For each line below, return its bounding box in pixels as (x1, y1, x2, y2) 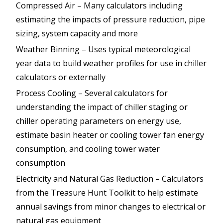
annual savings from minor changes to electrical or (16, 201, 206, 213)
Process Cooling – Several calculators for (16, 88, 168, 99)
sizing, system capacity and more (16, 28, 138, 39)
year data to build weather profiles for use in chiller (16, 58, 207, 69)
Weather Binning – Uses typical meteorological (16, 44, 191, 55)
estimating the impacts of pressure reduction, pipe (16, 14, 205, 25)
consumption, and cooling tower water (16, 143, 160, 155)
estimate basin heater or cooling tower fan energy (16, 129, 204, 141)
